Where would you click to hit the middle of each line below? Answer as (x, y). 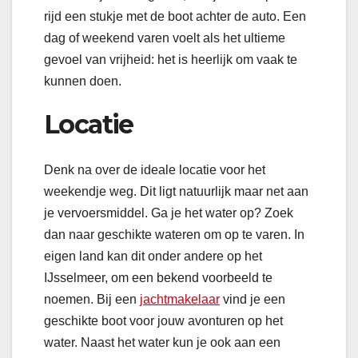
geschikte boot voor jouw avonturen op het (163, 320)
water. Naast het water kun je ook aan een (162, 342)
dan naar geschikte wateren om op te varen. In (174, 234)
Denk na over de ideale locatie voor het (155, 169)
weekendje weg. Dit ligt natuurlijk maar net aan (176, 191)
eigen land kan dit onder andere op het (153, 256)
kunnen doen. (83, 82)
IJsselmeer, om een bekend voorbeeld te (158, 277)
